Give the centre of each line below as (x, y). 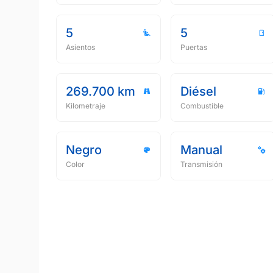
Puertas (194, 47)
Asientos (80, 47)
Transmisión (201, 164)
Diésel (198, 91)
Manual (201, 150)
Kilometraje (86, 106)
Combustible (202, 106)
